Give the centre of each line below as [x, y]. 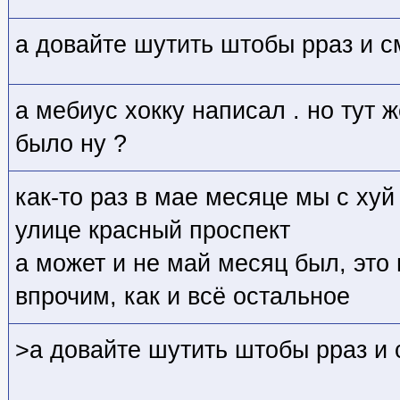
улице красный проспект [153, 230]
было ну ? [71, 143]
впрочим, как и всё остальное [183, 296]
